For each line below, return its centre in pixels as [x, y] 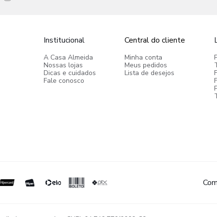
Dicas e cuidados [70, 73]
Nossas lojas [63, 65]
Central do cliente [155, 40]
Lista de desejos [150, 73]
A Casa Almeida [68, 57]
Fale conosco [64, 81]
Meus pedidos [146, 65]
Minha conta [144, 57]
